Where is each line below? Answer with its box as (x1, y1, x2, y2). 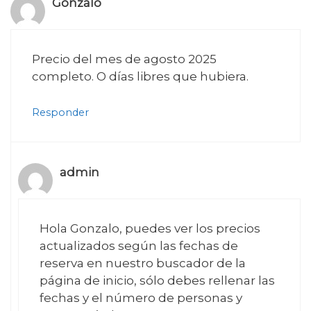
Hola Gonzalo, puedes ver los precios (40, 221, 260, 236)
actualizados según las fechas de (40, 239, 238, 253)
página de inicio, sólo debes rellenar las (40, 274, 275, 288)
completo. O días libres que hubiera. (32, 69, 249, 84)
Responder (32, 106, 89, 119)
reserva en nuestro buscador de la (40, 256, 246, 271)
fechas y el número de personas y (40, 291, 242, 305)
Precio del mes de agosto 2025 (32, 52, 217, 67)
